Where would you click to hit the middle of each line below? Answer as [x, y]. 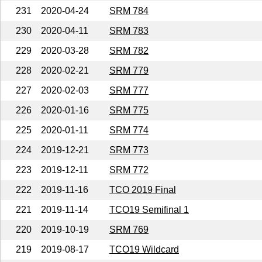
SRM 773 [129, 150]
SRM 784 [129, 11]
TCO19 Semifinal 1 [149, 209]
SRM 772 [129, 170]
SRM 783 [129, 30]
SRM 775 [129, 110]
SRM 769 [129, 229]
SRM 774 [129, 130]
